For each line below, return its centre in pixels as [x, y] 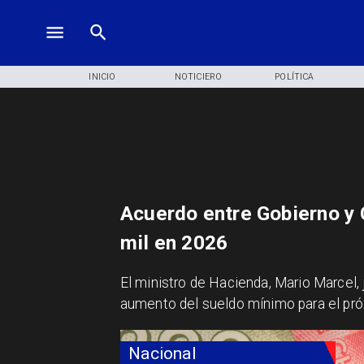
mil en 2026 [174, 243]
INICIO [102, 76]
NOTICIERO [198, 76]
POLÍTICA [295, 76]
